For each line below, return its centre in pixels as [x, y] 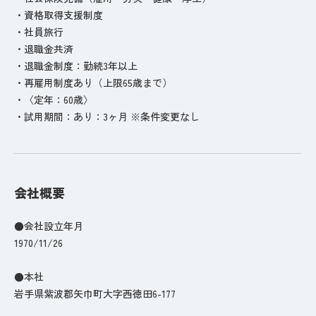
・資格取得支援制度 [59, 14]
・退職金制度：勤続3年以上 [76, 65]
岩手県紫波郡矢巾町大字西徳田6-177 [95, 293]
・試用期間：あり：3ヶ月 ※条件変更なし [107, 116]
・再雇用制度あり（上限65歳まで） [93, 82]
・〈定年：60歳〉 [54, 99]
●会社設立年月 [49, 225]
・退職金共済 [44, 48]
